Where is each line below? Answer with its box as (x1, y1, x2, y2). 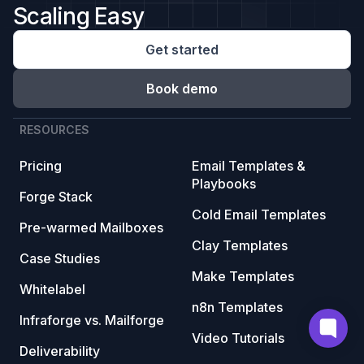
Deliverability (19, 343, 100, 359)
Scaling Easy (13, 2, 144, 30)
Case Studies (19, 250, 100, 266)
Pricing (19, 158, 62, 174)
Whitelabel (19, 281, 85, 297)
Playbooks (192, 175, 256, 192)
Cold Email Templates (192, 206, 326, 223)
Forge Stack (19, 188, 93, 205)
